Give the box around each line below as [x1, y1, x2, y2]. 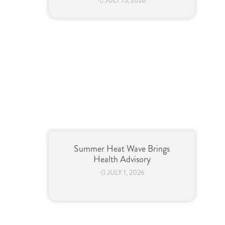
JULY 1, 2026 [106, 168, 145, 178]
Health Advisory [93, 153, 151, 166]
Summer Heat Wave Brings [74, 142, 170, 156]
